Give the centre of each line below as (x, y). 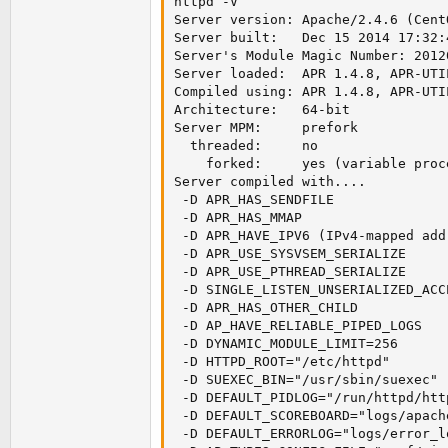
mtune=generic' (221, 13)
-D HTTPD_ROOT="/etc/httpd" (282, 362)
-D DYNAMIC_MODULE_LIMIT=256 (286, 344)
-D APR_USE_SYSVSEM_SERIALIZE (290, 254)
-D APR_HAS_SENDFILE (254, 200)
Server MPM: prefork (266, 128)
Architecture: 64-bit (262, 110)
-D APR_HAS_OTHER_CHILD (266, 308)
